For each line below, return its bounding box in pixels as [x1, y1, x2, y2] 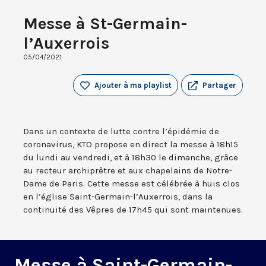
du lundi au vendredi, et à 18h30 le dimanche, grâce [23, 152, 238, 163]
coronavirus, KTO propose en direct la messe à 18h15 [23, 139, 238, 150]
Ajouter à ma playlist [94, 81, 172, 90]
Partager [202, 81, 236, 90]
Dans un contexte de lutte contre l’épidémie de [23, 126, 219, 137]
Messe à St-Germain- [23, 14, 187, 34]
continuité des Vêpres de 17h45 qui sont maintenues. [23, 204, 243, 216]
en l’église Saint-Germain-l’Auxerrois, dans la [23, 191, 213, 202]
